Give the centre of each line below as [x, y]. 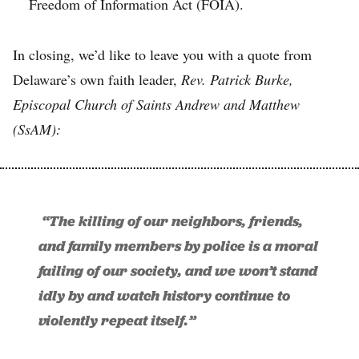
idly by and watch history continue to [164, 295]
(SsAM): [37, 129]
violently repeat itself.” [117, 320]
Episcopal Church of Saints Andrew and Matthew [156, 104]
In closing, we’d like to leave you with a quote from [162, 54]
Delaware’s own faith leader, [97, 79]
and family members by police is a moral [178, 246]
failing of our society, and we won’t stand [178, 270]
